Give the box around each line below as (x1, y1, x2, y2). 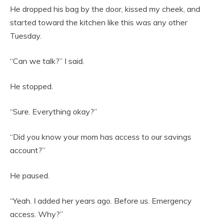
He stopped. (10, 81, 53, 92)
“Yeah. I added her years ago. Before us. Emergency (10, 196, 192, 206)
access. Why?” (10, 209, 63, 220)
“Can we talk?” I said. (10, 56, 84, 66)
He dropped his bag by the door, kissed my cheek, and (10, 4, 200, 14)
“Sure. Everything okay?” (10, 107, 97, 117)
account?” (10, 145, 45, 156)
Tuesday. (10, 31, 42, 41)
